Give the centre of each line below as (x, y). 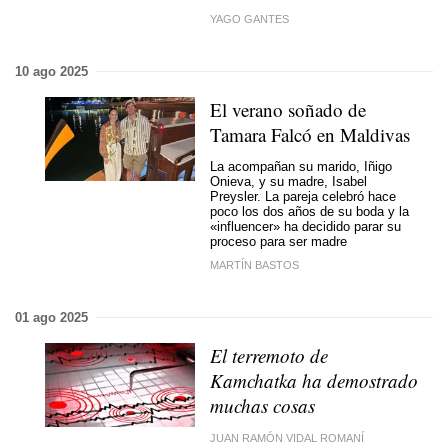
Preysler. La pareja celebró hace (303, 196)
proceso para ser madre (278, 241)
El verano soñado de (288, 109)
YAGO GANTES (249, 18)
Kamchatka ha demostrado (314, 380)
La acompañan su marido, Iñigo (301, 166)
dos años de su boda (321, 211)
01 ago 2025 (51, 317)
